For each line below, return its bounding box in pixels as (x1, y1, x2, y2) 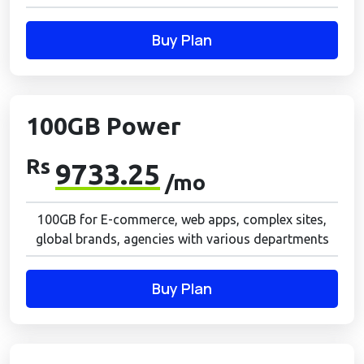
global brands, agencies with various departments (35, 232, 329, 246)
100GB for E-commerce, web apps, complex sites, (37, 212, 327, 227)
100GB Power (26, 112, 181, 140)
